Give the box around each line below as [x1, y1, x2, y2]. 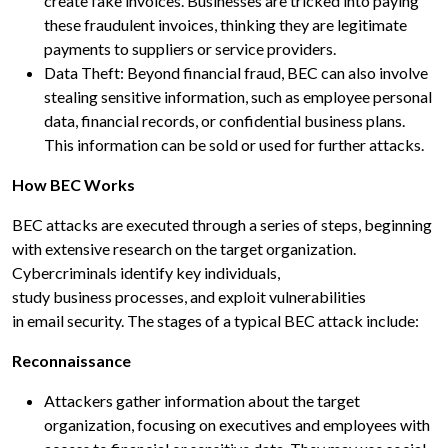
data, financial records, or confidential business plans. [44, 111, 405, 131]
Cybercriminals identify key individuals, [12, 263, 280, 283]
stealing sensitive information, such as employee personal [44, 87, 432, 107]
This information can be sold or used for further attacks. [44, 135, 424, 155]
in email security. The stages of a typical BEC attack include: [12, 311, 419, 331]
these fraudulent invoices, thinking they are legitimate [44, 15, 407, 35]
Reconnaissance [12, 351, 134, 371]
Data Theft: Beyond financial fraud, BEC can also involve [44, 63, 428, 83]
